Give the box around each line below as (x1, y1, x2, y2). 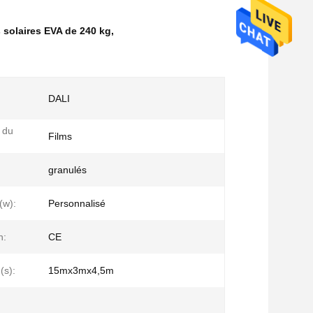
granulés (48, 164, 87, 175)
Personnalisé (48, 198, 105, 209)
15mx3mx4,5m (48, 265, 114, 276)
